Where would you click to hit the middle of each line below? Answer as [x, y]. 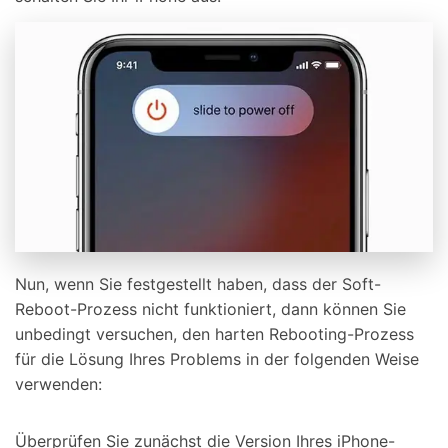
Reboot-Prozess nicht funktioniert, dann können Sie [210, 308]
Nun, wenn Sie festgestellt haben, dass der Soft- [198, 283]
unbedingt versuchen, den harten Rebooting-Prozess [214, 333]
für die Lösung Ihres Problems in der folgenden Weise [217, 358]
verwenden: [58, 383]
